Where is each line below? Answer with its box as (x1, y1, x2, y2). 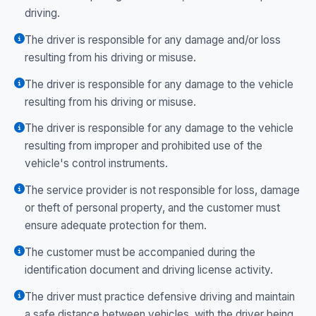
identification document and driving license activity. (25, 262, 273, 276)
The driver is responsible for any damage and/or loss (25, 32, 281, 47)
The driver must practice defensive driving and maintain (25, 289, 295, 303)
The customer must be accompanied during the (25, 245, 255, 259)
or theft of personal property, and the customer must (25, 201, 280, 215)
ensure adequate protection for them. (25, 219, 207, 233)
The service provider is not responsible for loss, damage (25, 183, 300, 197)
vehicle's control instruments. (25, 157, 168, 171)
